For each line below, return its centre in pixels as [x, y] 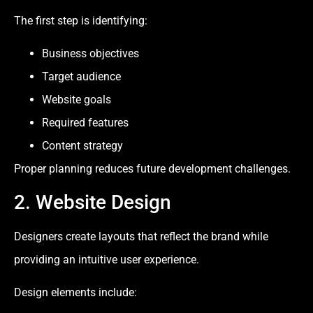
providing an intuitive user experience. [107, 259]
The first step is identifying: [81, 20]
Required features [85, 123]
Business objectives [90, 54]
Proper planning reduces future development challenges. [152, 169]
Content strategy [82, 146]
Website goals [77, 100]
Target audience [81, 77]
